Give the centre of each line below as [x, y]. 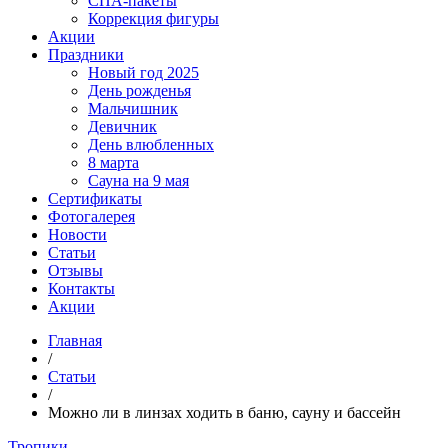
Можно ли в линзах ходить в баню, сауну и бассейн [224, 412]
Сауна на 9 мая [138, 180]
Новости [77, 234]
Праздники [86, 54]
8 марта [113, 162]
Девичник [122, 126]
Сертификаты [95, 198]
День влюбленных [151, 144]
